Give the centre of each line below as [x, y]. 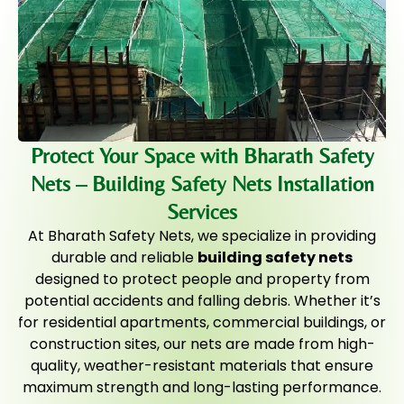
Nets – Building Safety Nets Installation [202, 184]
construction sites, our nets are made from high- [202, 344]
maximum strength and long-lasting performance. [202, 388]
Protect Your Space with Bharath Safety [202, 156]
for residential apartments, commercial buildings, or [202, 323]
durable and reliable [124, 258]
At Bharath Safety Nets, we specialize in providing [202, 236]
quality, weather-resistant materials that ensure [202, 366]
